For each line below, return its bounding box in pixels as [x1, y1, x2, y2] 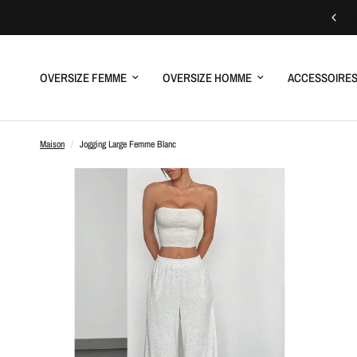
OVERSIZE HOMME [163, 69, 252, 86]
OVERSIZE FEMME [40, 69, 127, 86]
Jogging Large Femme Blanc [80, 138, 176, 151]
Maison [40, 138, 65, 151]
